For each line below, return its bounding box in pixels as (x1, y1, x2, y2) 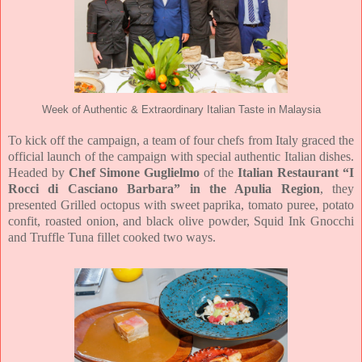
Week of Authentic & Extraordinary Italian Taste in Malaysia (41, 104, 321, 116)
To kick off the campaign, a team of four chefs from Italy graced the (8, 133, 354, 148)
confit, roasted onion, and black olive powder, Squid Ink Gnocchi (8, 214, 354, 229)
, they (319, 182, 354, 196)
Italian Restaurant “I (238, 166, 354, 180)
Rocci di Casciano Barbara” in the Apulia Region (8, 182, 320, 196)
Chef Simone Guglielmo (69, 166, 200, 180)
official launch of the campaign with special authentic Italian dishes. (8, 149, 354, 164)
